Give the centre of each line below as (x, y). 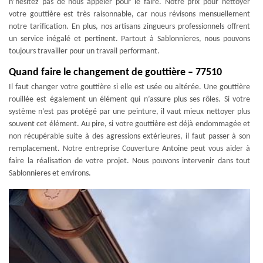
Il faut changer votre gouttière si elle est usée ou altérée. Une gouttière (129, 87)
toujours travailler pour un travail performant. (84, 51)
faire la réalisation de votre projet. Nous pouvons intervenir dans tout (129, 161)
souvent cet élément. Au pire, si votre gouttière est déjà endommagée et (129, 124)
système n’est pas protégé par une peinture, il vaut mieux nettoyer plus (129, 112)
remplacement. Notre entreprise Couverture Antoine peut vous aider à (129, 149)
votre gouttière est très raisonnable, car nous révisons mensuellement (129, 14)
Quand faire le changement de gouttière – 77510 (115, 73)
